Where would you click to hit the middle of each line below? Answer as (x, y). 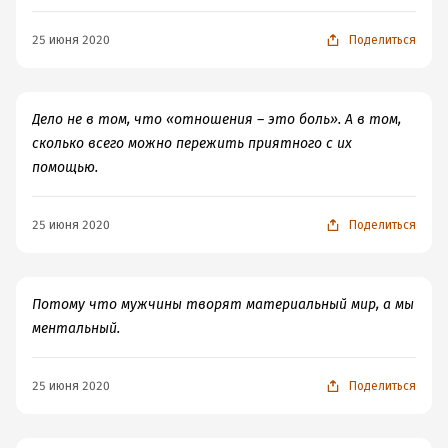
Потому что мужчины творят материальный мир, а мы (223, 304)
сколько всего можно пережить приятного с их (192, 143)
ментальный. (76, 328)
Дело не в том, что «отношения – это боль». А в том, (216, 119)
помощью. (65, 167)
